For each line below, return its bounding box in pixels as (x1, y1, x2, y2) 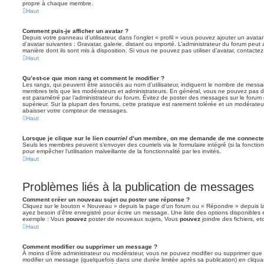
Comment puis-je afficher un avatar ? (22, 28, 128, 34)
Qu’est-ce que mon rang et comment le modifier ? (22, 75, 164, 81)
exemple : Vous (22, 216, 66, 222)
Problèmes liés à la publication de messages (22, 180, 254, 193)
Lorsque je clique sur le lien (22, 135, 105, 141)
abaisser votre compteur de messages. (22, 107, 128, 114)
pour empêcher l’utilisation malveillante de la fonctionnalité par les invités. (22, 148, 221, 154)
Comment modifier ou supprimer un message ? (22, 243, 157, 250)
